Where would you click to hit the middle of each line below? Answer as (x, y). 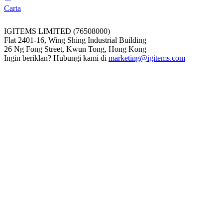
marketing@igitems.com (147, 58)
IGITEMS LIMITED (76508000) (57, 31)
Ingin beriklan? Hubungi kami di (56, 58)
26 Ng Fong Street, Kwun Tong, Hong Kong (75, 49)
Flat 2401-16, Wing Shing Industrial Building (75, 40)
